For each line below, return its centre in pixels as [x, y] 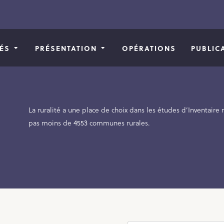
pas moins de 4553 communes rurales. [89, 123]
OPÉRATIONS [149, 48]
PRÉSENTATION [66, 48]
